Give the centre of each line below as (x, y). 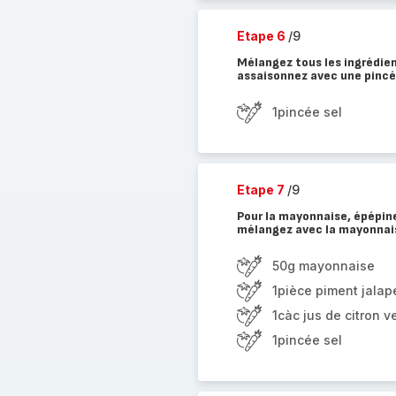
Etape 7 (262, 190)
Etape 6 (262, 36)
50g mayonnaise (323, 266)
